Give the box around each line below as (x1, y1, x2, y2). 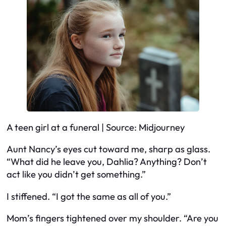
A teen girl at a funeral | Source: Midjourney (7, 121, 185, 133)
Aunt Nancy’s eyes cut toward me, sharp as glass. (7, 143, 210, 155)
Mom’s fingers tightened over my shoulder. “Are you (7, 212, 218, 224)
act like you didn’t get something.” (7, 168, 146, 181)
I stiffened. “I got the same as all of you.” (7, 190, 171, 202)
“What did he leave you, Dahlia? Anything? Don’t (7, 156, 207, 168)
